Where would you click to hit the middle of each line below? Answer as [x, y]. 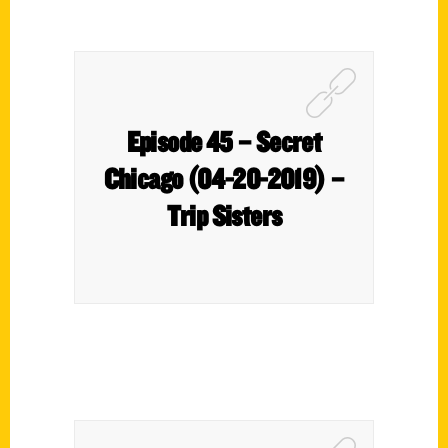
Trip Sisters [224, 215]
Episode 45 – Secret [224, 141]
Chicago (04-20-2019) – [224, 178]
